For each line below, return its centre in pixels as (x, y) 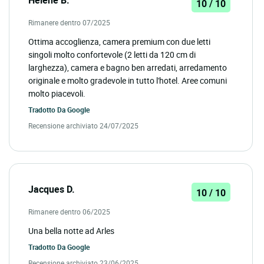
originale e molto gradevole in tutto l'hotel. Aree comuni (128, 81)
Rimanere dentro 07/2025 (69, 23)
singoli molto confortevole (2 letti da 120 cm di (112, 55)
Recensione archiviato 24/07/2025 (83, 126)
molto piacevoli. (57, 94)
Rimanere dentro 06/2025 (69, 212)
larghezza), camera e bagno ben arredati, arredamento (128, 68)
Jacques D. (52, 189)
